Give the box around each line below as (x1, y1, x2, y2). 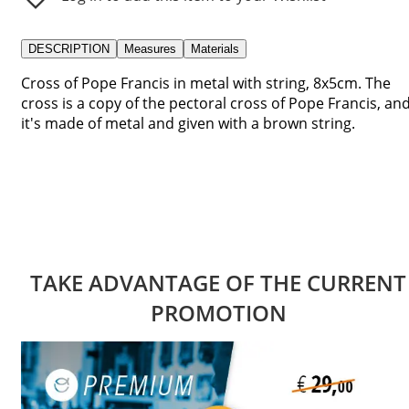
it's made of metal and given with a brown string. (21, 112, 355, 133)
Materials (191, 41, 239, 56)
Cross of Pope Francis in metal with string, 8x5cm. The (21, 72, 391, 93)
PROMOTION (150, 297, 287, 328)
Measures (124, 41, 176, 56)
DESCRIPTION (28, 41, 110, 56)
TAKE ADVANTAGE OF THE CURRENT (30, 267, 406, 298)
